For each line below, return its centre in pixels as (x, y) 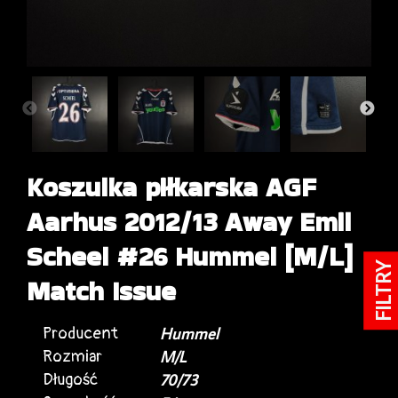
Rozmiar (72, 356)
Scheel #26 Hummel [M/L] (190, 256)
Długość (70, 379)
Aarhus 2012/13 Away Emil (189, 222)
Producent (80, 333)
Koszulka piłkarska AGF (171, 187)
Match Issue (101, 291)
